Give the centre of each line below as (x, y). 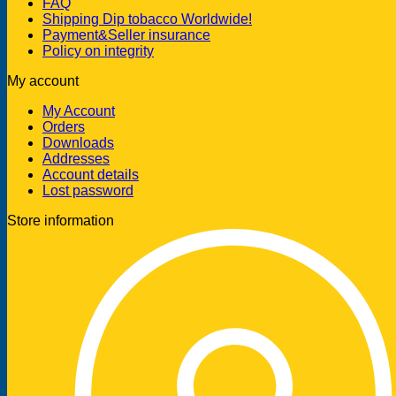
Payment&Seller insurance (126, 35)
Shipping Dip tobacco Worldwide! (147, 19)
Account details (91, 175)
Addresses (76, 159)
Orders (64, 127)
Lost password (88, 191)
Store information (61, 221)
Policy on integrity (98, 51)
